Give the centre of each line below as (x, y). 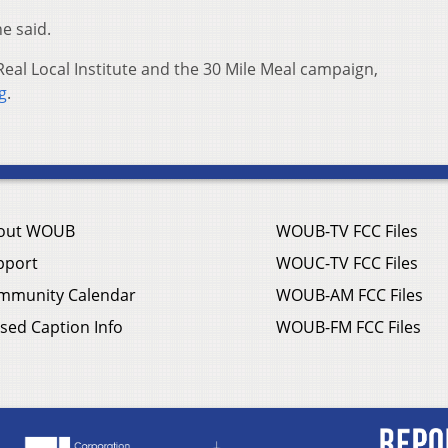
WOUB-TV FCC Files (347, 231)
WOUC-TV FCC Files (347, 263)
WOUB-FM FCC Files (348, 327)
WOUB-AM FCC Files (349, 295)
